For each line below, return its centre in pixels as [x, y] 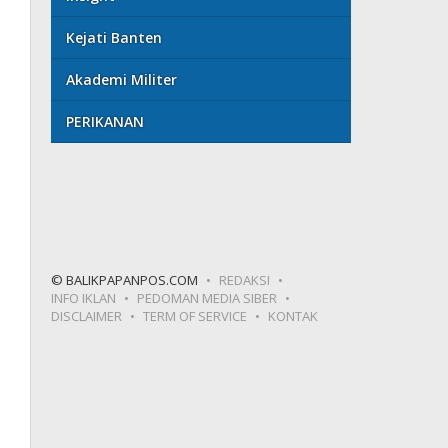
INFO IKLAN [84, 297]
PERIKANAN [105, 121]
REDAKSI [245, 279]
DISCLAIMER [87, 315]
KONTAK [293, 315]
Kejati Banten [114, 37]
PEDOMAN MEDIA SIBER [207, 297]
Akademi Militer [122, 79]
